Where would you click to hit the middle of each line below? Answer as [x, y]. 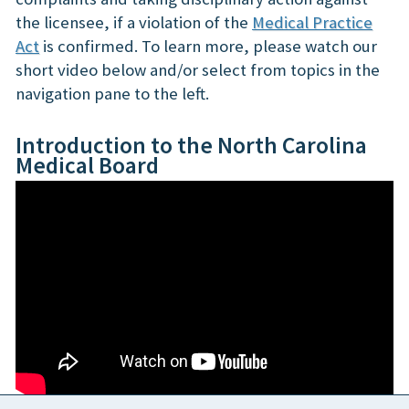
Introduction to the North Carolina [191, 145]
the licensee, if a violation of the [134, 22]
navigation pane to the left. [112, 94]
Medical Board [87, 165]
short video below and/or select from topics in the [198, 70]
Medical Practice [312, 22]
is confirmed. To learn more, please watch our [208, 46]
